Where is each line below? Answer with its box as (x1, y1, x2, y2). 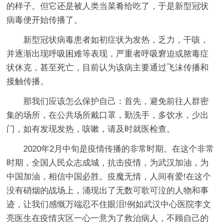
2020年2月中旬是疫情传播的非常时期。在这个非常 (23, 144, 215, 154)
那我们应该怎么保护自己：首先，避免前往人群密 (23, 96, 209, 106)
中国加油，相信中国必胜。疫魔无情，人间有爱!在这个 (6, 171, 212, 181)
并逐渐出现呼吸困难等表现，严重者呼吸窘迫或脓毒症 (6, 49, 209, 58)
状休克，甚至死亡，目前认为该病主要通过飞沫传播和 (6, 62, 209, 72)
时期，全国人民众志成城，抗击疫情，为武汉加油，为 (6, 158, 209, 167)
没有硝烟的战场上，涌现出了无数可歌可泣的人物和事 (6, 185, 209, 195)
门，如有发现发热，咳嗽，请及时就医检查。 (6, 124, 175, 134)
